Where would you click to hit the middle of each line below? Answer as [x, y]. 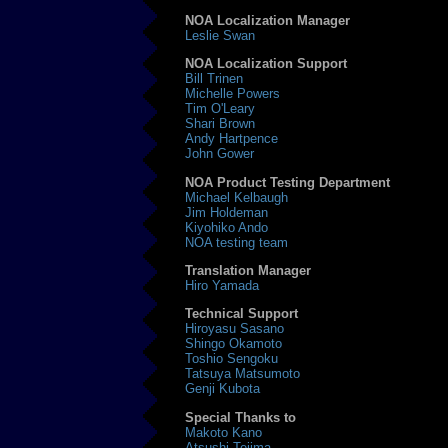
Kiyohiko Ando [227, 227]
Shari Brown [220, 124]
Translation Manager [248, 271]
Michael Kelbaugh [237, 197]
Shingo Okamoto [234, 344]
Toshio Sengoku [232, 359]
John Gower [220, 154]
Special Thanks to [241, 417]
